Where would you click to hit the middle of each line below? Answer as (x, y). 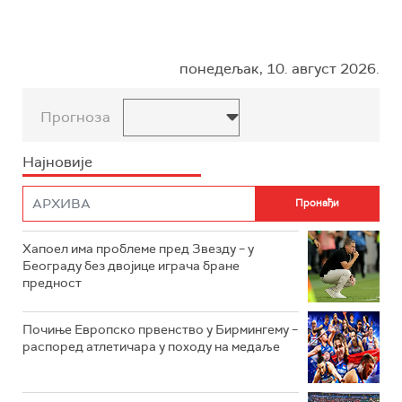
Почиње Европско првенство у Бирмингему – (160, 329)
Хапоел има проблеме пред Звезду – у (138, 248)
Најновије (57, 162)
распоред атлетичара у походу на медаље (151, 346)
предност (52, 282)
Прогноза (75, 117)
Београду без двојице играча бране (131, 265)
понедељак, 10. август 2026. (280, 68)
